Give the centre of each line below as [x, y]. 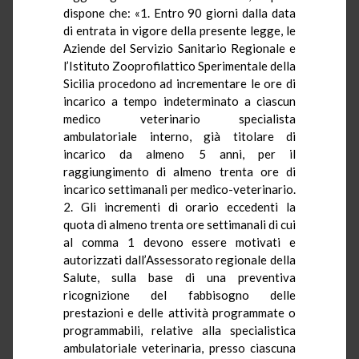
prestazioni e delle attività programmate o [179, 312]
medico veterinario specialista [179, 118]
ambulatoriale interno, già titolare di [179, 136]
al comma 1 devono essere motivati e [179, 242]
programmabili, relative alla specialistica [179, 330]
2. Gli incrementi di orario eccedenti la [179, 206]
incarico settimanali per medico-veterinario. [179, 189]
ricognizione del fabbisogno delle [179, 294]
